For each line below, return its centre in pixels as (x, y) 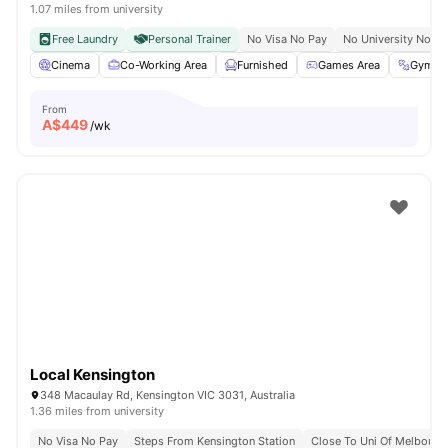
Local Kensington (92, 374)
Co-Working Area (163, 65)
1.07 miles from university (96, 9)
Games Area (349, 65)
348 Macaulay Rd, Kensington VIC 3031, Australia (167, 395)
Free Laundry (85, 39)
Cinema (70, 65)
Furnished (262, 65)
